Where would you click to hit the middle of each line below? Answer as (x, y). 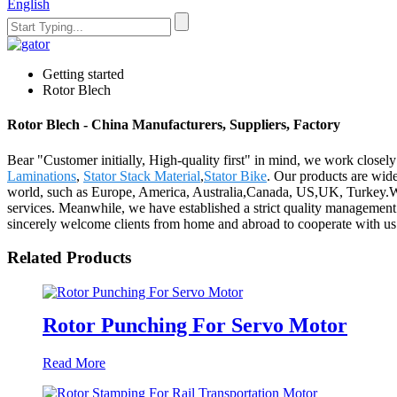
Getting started (83, 74)
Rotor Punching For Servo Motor (195, 325)
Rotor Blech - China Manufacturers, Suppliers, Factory (174, 125)
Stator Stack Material (142, 175)
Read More (74, 362)
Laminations (42, 175)
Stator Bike (235, 175)
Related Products (69, 258)
